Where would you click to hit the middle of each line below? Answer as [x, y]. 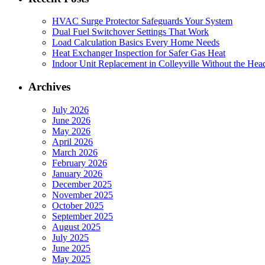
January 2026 [77, 173]
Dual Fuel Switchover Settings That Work [130, 32]
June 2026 [71, 120]
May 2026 [71, 131]
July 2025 [70, 237]
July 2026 [70, 109]
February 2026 [80, 163]
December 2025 [82, 184]
